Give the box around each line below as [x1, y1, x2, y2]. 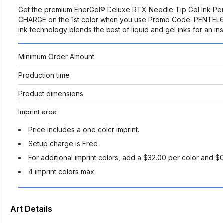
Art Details [10, 204, 52, 214]
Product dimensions [18, 89, 83, 98]
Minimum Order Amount [18, 52, 94, 61]
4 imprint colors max [28, 167, 94, 176]
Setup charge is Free [28, 139, 98, 148]
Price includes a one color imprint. [28, 125, 139, 134]
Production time [18, 71, 70, 79]
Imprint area [18, 108, 57, 116]
